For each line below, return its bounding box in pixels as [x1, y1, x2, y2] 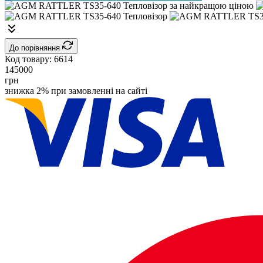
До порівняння [9, 43, 62, 52]
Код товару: [5, 53, 54, 64]
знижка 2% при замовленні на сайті [5, 85, 147, 96]
